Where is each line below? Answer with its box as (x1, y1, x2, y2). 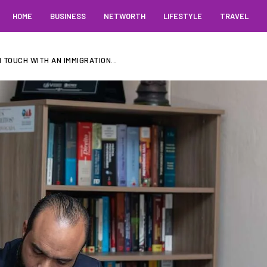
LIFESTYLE (163, 11, 202, 21)
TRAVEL (219, 11, 249, 21)
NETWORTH (103, 11, 145, 21)
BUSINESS (49, 11, 86, 21)
